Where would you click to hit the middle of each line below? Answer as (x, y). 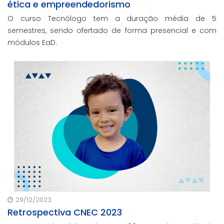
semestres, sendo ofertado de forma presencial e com (112, 30)
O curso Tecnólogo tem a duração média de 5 (112, 18)
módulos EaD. (32, 42)
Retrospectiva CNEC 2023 (65, 212)
